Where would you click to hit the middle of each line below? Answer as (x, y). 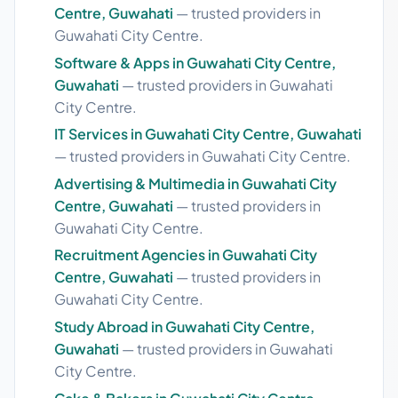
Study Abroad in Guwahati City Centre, (184, 326)
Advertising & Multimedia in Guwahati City (195, 183)
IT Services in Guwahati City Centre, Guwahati (208, 134)
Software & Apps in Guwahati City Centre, (195, 62)
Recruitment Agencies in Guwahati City (186, 255)
